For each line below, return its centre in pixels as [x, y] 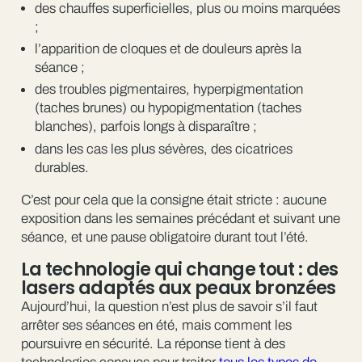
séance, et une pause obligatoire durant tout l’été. [164, 237]
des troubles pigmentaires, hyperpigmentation [168, 90]
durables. [61, 167]
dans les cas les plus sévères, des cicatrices [163, 149]
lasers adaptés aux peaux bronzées [178, 288]
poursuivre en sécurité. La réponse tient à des [153, 343]
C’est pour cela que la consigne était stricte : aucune [173, 200]
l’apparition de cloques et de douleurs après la [168, 49]
